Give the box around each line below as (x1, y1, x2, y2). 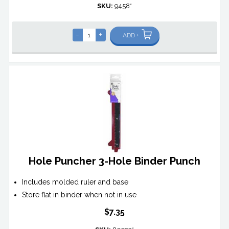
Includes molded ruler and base (22, 178, 129, 187)
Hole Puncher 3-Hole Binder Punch (29, 155, 200, 168)
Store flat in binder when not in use (22, 191, 137, 199)
